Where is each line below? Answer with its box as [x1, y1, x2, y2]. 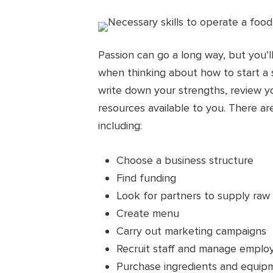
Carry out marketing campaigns [116, 224, 267, 238]
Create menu [116, 207, 180, 221]
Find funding [116, 171, 177, 185]
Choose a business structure [116, 154, 254, 168]
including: [98, 119, 143, 133]
